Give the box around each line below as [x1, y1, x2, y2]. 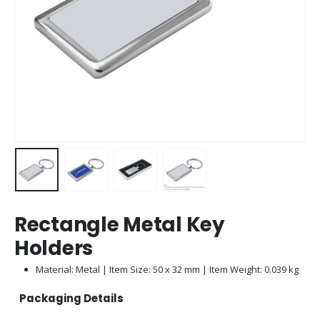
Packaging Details [19, 291, 124, 306]
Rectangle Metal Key [14, 210, 225, 239]
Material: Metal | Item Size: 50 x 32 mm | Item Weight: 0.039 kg [35, 262, 299, 276]
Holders [14, 234, 94, 262]
